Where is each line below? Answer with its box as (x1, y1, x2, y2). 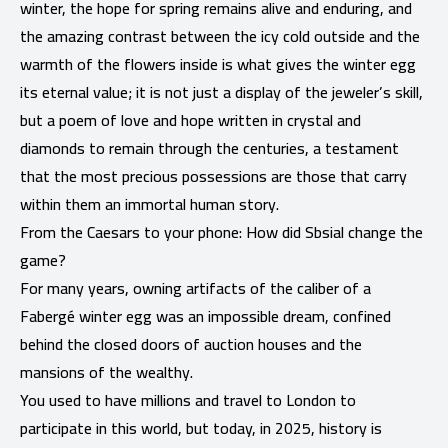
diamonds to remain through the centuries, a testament (20, 132, 399, 163)
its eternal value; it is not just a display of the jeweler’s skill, (20, 76, 423, 107)
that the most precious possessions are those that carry (20, 160, 407, 191)
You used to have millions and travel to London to (20, 384, 356, 415)
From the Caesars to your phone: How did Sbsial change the (20, 216, 423, 247)
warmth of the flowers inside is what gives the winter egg (20, 48, 416, 79)
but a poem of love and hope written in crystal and (20, 104, 361, 135)
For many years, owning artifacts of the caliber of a (20, 272, 371, 303)
